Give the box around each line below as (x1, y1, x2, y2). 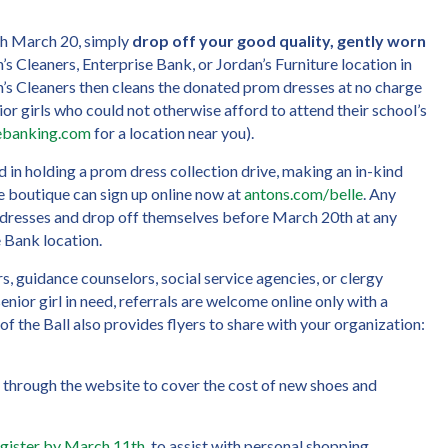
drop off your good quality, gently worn (132, 30, 426, 50)
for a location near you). (91, 122, 254, 142)
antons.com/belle (244, 183, 363, 203)
